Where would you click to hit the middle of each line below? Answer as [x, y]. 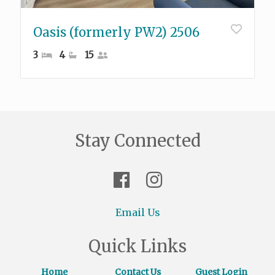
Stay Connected [137, 141]
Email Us [137, 213]
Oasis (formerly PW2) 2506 [117, 33]
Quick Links [137, 246]
